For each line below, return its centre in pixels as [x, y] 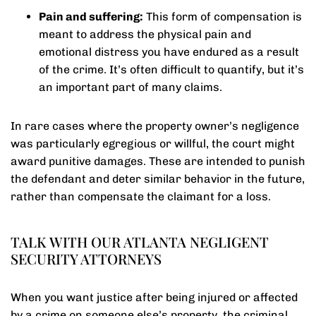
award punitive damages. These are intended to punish [158, 161]
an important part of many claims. [130, 87]
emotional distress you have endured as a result [169, 52]
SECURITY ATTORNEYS [86, 259]
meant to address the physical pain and [145, 34]
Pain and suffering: [91, 17]
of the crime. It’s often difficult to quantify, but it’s [171, 69]
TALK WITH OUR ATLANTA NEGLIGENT [140, 242]
